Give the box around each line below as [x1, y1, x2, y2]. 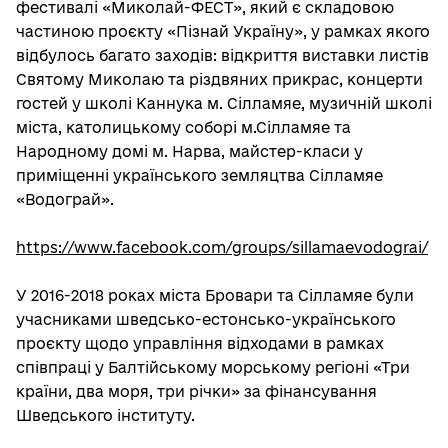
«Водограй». [16, 191, 114, 208]
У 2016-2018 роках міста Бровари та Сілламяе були [16, 287, 414, 304]
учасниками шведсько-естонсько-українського [16, 311, 396, 328]
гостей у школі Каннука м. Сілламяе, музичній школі [16, 95, 432, 112]
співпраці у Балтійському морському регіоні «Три [16, 359, 410, 376]
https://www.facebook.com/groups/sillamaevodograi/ [16, 239, 428, 256]
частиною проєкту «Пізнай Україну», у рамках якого [16, 23, 430, 40]
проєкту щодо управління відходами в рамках [16, 335, 384, 352]
